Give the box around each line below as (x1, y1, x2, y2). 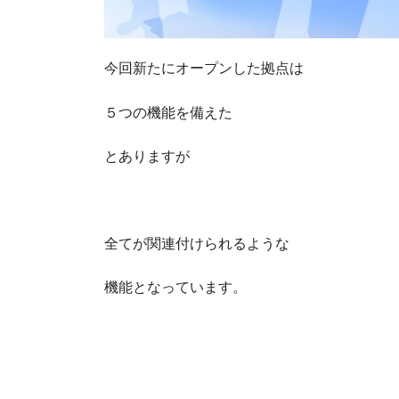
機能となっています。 (104, 280, 247, 296)
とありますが (104, 148, 190, 164)
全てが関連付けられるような (104, 236, 289, 252)
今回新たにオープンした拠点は (104, 61, 304, 77)
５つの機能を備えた (104, 104, 232, 120)
